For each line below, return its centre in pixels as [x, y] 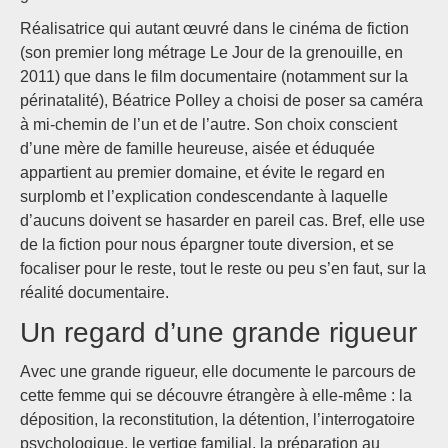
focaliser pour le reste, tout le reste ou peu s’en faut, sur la [223, 269]
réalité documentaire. [94, 293]
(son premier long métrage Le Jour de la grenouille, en [211, 53]
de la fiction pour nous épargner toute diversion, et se [207, 245]
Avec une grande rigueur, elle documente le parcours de [218, 372]
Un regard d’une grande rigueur [218, 333]
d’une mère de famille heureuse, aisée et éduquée [197, 149]
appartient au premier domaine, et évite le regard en [202, 173]
